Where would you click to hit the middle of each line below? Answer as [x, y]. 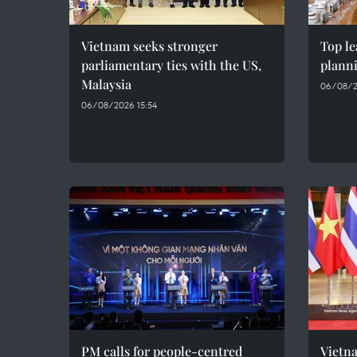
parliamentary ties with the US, [171, 65]
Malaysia [106, 84]
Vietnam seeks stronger [149, 46]
